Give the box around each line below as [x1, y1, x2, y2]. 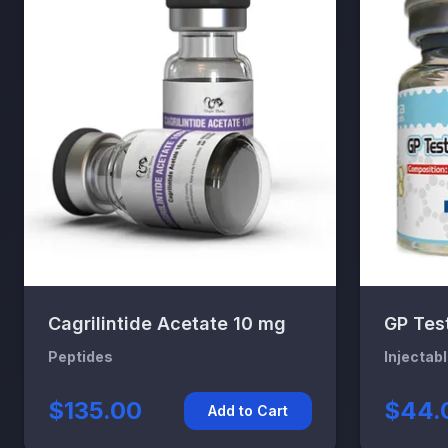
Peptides [48, 347, 113, 365]
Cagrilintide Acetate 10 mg [48, 312, 286, 334]
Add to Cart [208, 401, 288, 419]
